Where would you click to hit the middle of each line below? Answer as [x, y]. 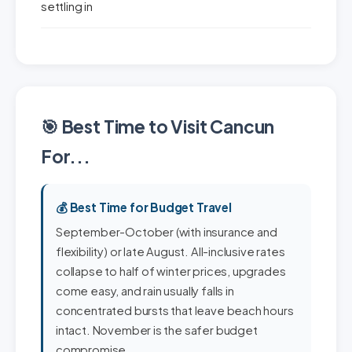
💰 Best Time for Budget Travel [144, 207]
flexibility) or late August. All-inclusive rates [170, 251]
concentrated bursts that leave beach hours [175, 310]
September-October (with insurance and [167, 232]
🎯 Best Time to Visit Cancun [158, 126]
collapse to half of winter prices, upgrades [171, 271]
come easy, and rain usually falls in [145, 291]
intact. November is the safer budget [157, 330]
